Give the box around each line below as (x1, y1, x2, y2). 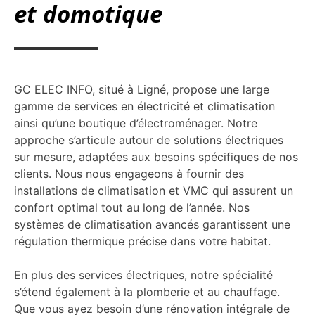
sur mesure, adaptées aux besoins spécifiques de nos (14, 150, 298, 165)
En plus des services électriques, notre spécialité (14, 268, 273, 283)
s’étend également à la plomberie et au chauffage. (14, 285, 280, 300)
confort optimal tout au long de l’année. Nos (14, 200, 250, 215)
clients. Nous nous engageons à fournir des (14, 167, 244, 181)
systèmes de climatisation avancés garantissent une (14, 217, 290, 232)
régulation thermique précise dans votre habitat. (14, 234, 271, 249)
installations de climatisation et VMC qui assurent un (14, 184, 293, 198)
